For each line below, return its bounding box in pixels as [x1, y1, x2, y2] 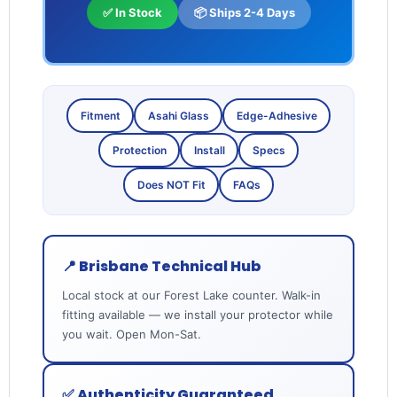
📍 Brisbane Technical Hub [61, 256, 261, 277]
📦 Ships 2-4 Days [193, 5, 295, 20]
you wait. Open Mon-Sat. [61, 327, 201, 342]
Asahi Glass [147, 108, 209, 122]
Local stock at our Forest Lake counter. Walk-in [61, 288, 321, 303]
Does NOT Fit [136, 177, 206, 191]
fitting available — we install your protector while [61, 307, 333, 323]
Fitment [80, 108, 121, 122]
